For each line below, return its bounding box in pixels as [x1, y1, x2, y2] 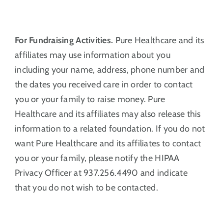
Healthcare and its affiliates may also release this [14, 108, 201, 119]
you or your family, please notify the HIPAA [14, 152, 180, 164]
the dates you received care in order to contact [14, 79, 193, 90]
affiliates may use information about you [14, 49, 170, 60]
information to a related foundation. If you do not [14, 123, 205, 134]
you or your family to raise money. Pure [14, 93, 165, 105]
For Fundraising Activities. [14, 34, 113, 46]
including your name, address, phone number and [14, 64, 205, 75]
